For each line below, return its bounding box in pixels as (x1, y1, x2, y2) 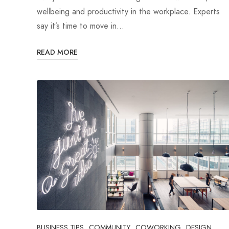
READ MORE (37, 47, 78, 57)
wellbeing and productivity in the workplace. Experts (37, 5, 220, 17)
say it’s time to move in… (37, 19, 124, 32)
